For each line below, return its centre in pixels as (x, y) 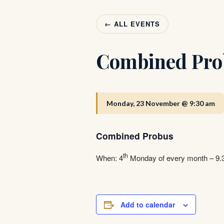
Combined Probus (135, 136)
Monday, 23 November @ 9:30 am (161, 103)
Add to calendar (148, 205)
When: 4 (109, 158)
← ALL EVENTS (132, 24)
